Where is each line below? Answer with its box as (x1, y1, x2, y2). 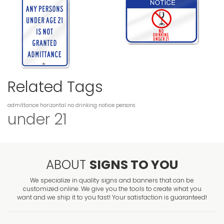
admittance (7, 101, 38, 109)
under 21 (7, 109, 67, 130)
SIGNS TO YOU (89, 156, 178, 174)
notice (98, 101, 114, 109)
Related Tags (7, 76, 103, 98)
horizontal (40, 101, 66, 109)
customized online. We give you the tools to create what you (22, 184, 201, 193)
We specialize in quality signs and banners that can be (30, 176, 194, 185)
